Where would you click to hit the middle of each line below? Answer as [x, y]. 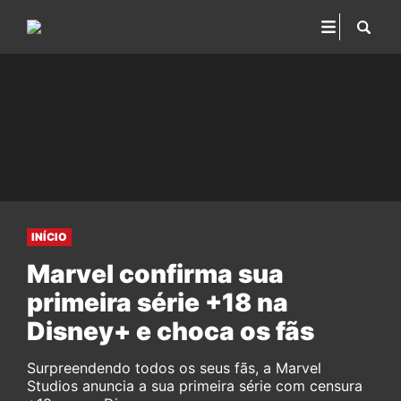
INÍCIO [49, 237]
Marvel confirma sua [155, 274]
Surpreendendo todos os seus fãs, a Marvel [174, 368]
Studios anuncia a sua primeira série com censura [195, 386]
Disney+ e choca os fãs [171, 331]
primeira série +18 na [158, 303]
